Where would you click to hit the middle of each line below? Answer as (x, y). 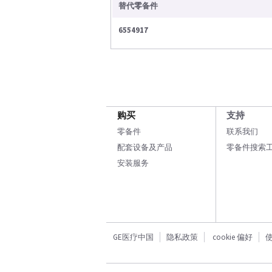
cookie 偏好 (233, 237)
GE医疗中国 (133, 237)
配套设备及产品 (145, 147)
